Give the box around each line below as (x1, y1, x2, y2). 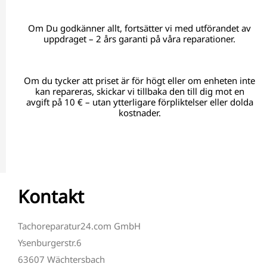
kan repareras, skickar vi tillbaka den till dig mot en (35, 85, 244, 97)
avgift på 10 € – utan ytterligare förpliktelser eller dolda (26, 95, 253, 108)
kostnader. (118, 106, 161, 119)
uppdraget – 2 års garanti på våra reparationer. (44, 32, 235, 45)
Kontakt (18, 184, 84, 209)
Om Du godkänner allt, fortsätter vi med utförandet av (28, 21, 251, 34)
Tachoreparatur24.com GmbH (18, 219, 141, 232)
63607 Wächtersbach (18, 253, 105, 265)
